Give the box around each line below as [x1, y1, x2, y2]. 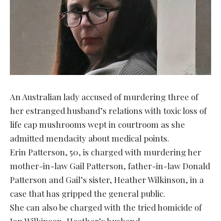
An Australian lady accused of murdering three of [10, 91, 198, 102]
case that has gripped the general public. [10, 187, 165, 199]
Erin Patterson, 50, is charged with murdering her [10, 146, 201, 157]
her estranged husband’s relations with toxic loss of [10, 105, 207, 116]
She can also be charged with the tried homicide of [10, 201, 202, 213]
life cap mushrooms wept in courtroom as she [10, 118, 185, 130]
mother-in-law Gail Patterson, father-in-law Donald [10, 160, 210, 171]
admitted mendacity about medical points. [10, 132, 169, 144]
